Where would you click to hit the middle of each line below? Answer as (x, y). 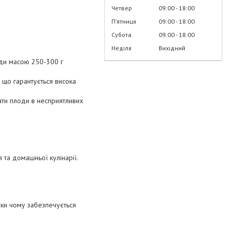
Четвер (122, 8)
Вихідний (172, 48)
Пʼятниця (124, 21)
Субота (121, 34)
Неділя (121, 48)
